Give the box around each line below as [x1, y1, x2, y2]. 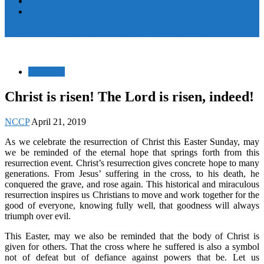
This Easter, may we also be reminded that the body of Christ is [5, 230, 259, 241]
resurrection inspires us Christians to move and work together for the [5, 189, 259, 200]
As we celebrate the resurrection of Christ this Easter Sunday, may [5, 136, 259, 147]
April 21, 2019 [31, 116, 86, 127]
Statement [28, 67, 65, 77]
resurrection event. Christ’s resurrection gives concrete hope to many [5, 157, 259, 168]
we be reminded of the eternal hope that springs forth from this [5, 147, 259, 157]
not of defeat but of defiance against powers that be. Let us [5, 252, 259, 262]
